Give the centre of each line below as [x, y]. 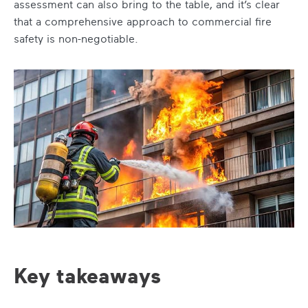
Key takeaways [87, 275]
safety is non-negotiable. [78, 38]
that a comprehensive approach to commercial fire [143, 21]
